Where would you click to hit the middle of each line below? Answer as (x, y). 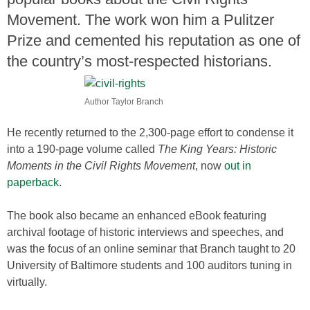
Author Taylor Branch (124, 102)
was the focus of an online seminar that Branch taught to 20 (151, 249)
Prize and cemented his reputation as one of (154, 40)
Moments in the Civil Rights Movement (101, 166)
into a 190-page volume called (82, 149)
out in (238, 166)
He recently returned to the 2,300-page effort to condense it (150, 133)
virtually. (27, 282)
